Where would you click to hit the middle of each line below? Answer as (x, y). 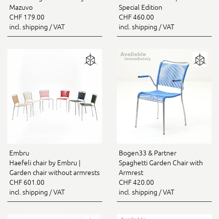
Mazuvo (21, 7)
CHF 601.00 (27, 182)
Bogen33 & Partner (148, 153)
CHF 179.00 (27, 17)
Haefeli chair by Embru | (45, 163)
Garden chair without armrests (55, 173)
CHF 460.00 (136, 17)
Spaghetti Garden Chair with (161, 163)
